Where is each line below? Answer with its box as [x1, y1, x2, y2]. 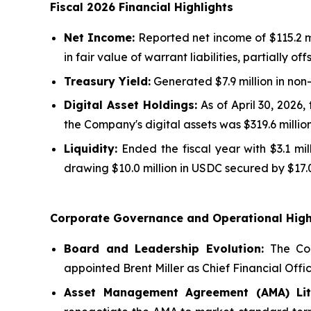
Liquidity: [64, 141, 117, 155]
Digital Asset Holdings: [64, 98, 197, 112]
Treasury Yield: [64, 74, 151, 88]
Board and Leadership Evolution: [64, 241, 264, 255]
